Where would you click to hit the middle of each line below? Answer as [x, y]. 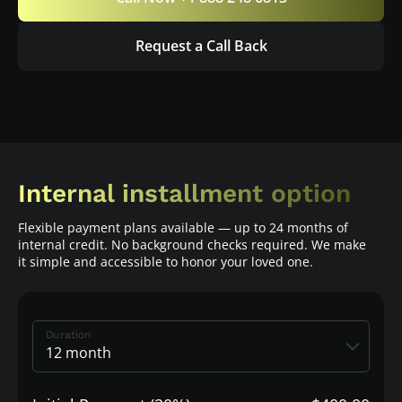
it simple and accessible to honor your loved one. [166, 261]
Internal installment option [184, 193]
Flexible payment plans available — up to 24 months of [183, 227]
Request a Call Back [201, 45]
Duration [68, 334]
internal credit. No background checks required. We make [192, 244]
